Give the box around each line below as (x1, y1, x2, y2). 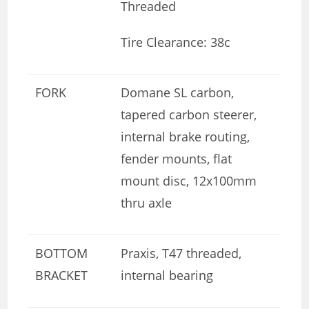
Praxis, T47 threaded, (121, 245, 242, 262)
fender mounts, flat (121, 150, 232, 168)
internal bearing (121, 267, 214, 284)
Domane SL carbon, (121, 84, 235, 101)
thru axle (121, 195, 172, 212)
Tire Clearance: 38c (121, 34, 231, 51)
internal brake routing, (121, 128, 250, 146)
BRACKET (35, 267, 88, 284)
